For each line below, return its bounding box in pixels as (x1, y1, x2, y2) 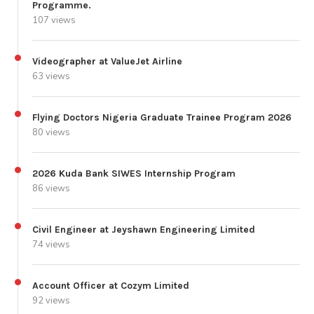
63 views (32, 69, 70, 83)
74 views (32, 238, 70, 251)
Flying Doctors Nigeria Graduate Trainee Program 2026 (32, 111, 292, 123)
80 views (32, 125, 70, 139)
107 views (32, 13, 76, 27)
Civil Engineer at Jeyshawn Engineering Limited (32, 223, 255, 235)
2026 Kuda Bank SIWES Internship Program (32, 167, 235, 179)
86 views (32, 182, 70, 195)
